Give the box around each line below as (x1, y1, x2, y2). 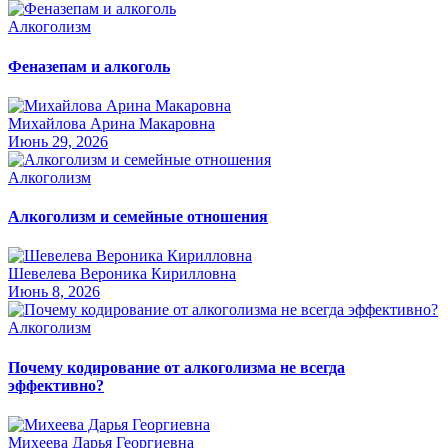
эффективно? (8, 376, 104, 394)
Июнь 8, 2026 (8, 283, 100, 301)
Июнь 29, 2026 (8, 132, 108, 150)
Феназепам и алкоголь (8, 57, 170, 75)
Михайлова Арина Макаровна (8, 114, 215, 132)
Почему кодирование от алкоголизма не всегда (8, 358, 345, 376)
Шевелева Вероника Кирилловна (8, 265, 236, 283)
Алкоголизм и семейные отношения (8, 208, 268, 226)
